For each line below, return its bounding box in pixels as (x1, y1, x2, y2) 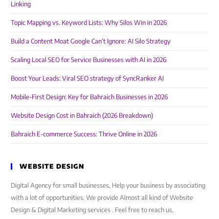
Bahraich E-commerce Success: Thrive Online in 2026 (11, 130, 157, 138)
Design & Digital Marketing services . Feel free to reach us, (11, 205, 174, 214)
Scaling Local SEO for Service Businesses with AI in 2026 (11, 55, 167, 64)
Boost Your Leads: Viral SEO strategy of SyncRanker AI (11, 74, 164, 82)
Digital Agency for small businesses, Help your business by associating (11, 181, 206, 189)
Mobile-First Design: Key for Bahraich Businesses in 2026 (11, 92, 168, 101)
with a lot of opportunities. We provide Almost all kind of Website (11, 193, 194, 201)
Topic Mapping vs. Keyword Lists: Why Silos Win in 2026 (11, 18, 167, 26)
